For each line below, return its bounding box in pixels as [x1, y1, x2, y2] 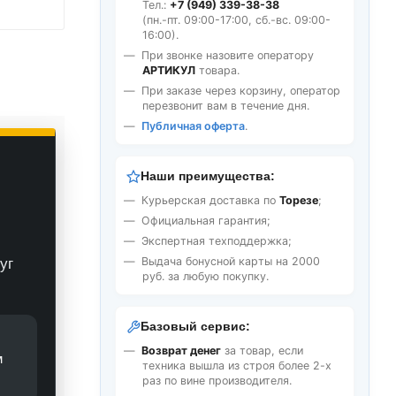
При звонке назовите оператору [141, 49, 314, 62]
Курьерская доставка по [141, 194, 279, 207]
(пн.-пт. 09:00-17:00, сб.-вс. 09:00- [142, 13, 331, 27]
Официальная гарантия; [141, 214, 270, 227]
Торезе [279, 194, 318, 207]
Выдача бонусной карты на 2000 [141, 255, 320, 268]
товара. [195, 64, 240, 77]
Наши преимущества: [141, 170, 275, 183]
